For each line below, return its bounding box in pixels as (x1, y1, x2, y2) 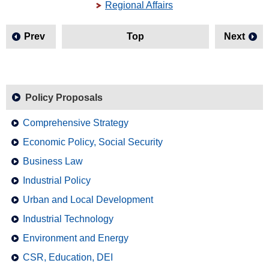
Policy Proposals (25, 92, 103, 103)
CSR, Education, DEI (23, 252, 113, 262)
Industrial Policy (23, 175, 91, 186)
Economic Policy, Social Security (23, 137, 163, 147)
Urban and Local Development (23, 195, 153, 205)
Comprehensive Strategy (23, 118, 128, 128)
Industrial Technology (23, 214, 113, 224)
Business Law (23, 156, 83, 166)
